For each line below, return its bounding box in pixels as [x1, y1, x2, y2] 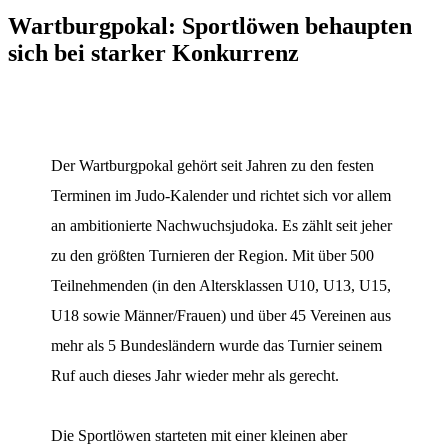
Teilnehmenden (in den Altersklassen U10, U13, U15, [51, 277, 392, 295]
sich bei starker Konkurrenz [8, 40, 299, 67]
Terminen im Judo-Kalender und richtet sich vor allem [51, 187, 392, 205]
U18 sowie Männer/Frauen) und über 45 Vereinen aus [51, 307, 392, 325]
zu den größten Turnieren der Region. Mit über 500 [51, 247, 375, 265]
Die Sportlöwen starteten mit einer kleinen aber [51, 427, 348, 445]
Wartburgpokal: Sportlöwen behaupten [8, 13, 412, 40]
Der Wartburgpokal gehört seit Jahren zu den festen [51, 157, 375, 175]
